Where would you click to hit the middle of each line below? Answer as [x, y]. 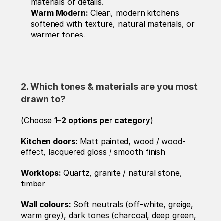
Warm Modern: [60, 13]
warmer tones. [58, 35]
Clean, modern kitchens [134, 13]
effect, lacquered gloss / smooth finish [93, 152]
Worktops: [42, 173]
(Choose [38, 121]
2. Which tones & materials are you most [110, 87]
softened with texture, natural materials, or [113, 24]
